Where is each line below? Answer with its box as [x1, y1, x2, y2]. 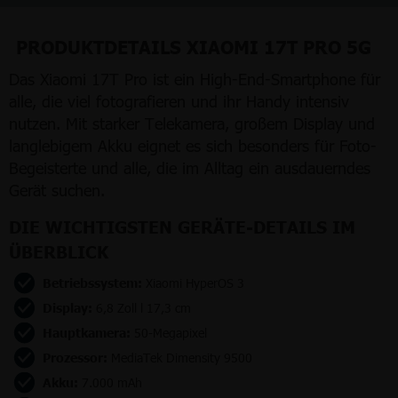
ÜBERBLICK [9, 239, 108, 262]
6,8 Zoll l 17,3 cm [92, 298, 191, 316]
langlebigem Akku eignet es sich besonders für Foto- [9, 134, 377, 155]
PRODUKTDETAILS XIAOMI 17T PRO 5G [16, 34, 371, 58]
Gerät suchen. [9, 179, 105, 200]
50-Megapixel [131, 323, 207, 341]
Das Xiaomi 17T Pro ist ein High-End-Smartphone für [9, 68, 380, 89]
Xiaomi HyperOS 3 [142, 274, 244, 291]
